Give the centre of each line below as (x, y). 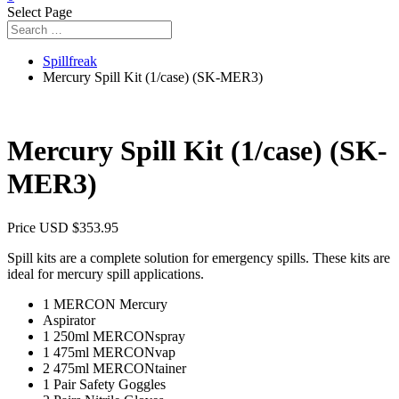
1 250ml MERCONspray (114, 336)
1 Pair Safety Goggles (104, 384)
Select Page (40, 12)
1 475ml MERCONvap (109, 352)
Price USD (40, 227)
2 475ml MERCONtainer (114, 368)
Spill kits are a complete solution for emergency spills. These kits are (199, 257)
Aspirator (69, 320)
